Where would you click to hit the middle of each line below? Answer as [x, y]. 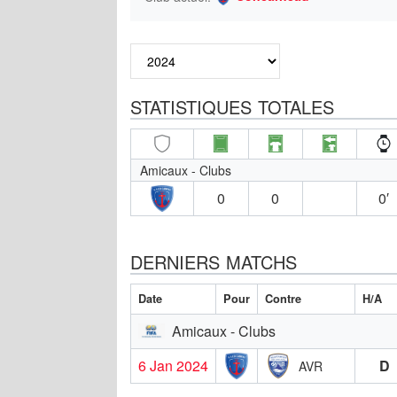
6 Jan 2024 [173, 365]
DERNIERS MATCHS [214, 261]
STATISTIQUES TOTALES [232, 106]
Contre [283, 298]
